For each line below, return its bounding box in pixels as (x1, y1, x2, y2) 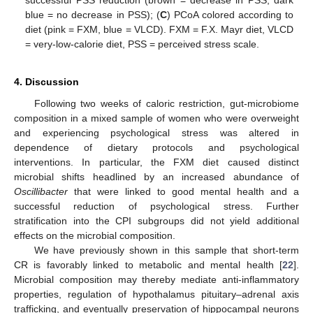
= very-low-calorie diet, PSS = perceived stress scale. (25, 38, 260, 50)
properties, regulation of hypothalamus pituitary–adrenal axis (14, 288, 299, 300)
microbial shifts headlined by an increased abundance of (14, 170, 299, 182)
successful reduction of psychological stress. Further (14, 200, 299, 212)
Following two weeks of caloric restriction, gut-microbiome (34, 97, 299, 109)
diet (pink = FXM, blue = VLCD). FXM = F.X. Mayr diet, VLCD (25, 23, 293, 35)
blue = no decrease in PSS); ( (25, 8, 160, 20)
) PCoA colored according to (166, 8, 293, 20)
